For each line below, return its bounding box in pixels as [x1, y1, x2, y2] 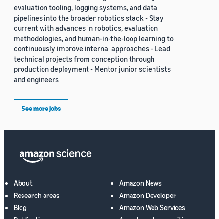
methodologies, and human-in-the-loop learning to [14, 34, 174, 43]
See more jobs [22, 104, 61, 113]
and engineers [14, 75, 59, 84]
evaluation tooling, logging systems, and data [14, 3, 157, 12]
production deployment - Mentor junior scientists [14, 65, 171, 74]
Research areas [14, 191, 60, 200]
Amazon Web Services [119, 203, 185, 212]
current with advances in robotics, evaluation [14, 23, 158, 33]
